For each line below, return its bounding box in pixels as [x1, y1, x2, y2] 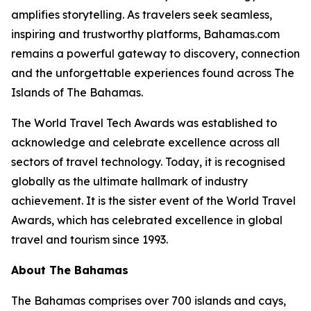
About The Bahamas [11, 263, 128, 277]
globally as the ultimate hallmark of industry [11, 174, 248, 188]
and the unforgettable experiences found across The [11, 66, 294, 80]
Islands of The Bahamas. [11, 85, 143, 99]
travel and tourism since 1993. [11, 233, 168, 246]
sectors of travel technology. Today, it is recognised [11, 155, 285, 169]
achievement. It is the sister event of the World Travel [11, 194, 296, 208]
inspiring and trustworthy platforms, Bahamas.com [11, 27, 280, 41]
